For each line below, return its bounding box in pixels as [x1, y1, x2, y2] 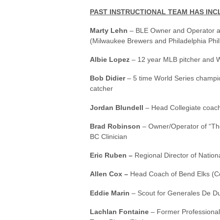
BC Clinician [90, 132, 127, 140]
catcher [90, 84, 113, 93]
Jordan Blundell [90, 103, 143, 111]
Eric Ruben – [90, 151, 133, 160]
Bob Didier [90, 74, 125, 82]
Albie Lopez [90, 55, 130, 64]
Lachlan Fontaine [90, 208, 149, 216]
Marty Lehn [90, 26, 128, 34]
